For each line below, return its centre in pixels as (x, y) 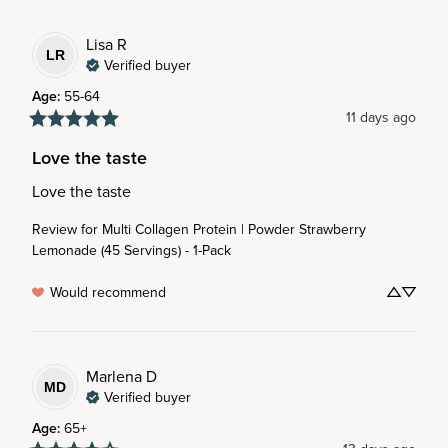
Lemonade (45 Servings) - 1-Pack (131, 250)
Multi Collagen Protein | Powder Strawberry (234, 229)
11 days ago (381, 117)
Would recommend (108, 292)
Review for (65, 229)
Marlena (114, 375)
